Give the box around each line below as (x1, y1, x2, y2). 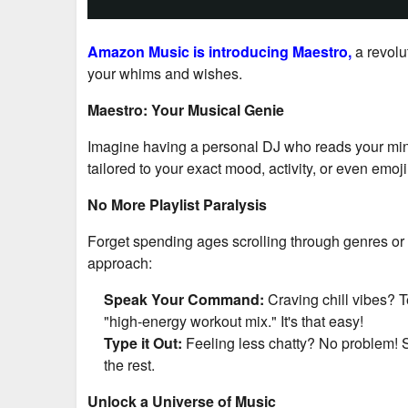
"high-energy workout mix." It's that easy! (104, 310, 363, 331)
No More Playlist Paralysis (87, 193, 267, 215)
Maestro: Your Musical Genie (87, 98, 284, 120)
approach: (87, 251, 152, 273)
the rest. (104, 353, 155, 375)
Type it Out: (104, 331, 182, 353)
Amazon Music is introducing (87, 40, 292, 62)
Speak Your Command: (104, 288, 264, 310)
